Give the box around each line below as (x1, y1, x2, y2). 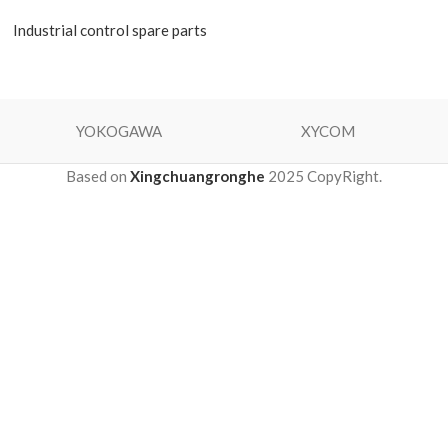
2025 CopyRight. (268, 167, 382, 185)
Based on (66, 167, 130, 185)
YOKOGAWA (76, 122, 163, 140)
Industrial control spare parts (12, 21, 207, 39)
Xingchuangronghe (130, 167, 265, 185)
